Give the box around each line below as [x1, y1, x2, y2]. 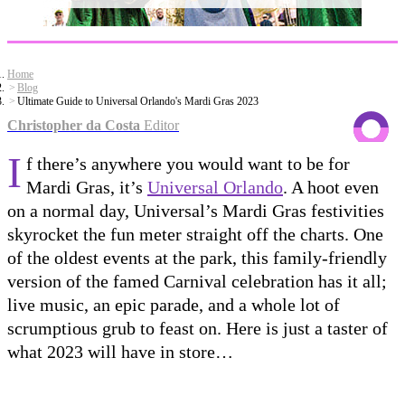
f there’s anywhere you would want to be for [26, 153, 350, 174]
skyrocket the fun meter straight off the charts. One [7, 223, 383, 244]
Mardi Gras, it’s [26, 176, 147, 197]
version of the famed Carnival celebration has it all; [7, 270, 387, 291]
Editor [140, 117, 179, 133]
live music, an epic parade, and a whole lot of [7, 294, 340, 315]
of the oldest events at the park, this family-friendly [7, 247, 387, 268]
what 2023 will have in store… [7, 341, 233, 362]
